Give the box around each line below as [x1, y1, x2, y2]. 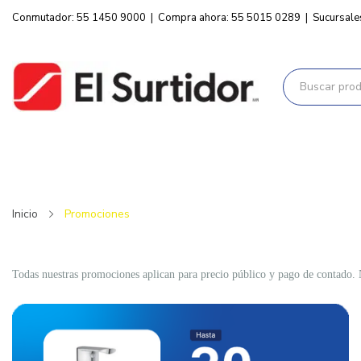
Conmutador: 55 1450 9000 [12, 10, 146, 25]
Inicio [12, 206, 38, 222]
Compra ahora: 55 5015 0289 [158, 10, 301, 25]
